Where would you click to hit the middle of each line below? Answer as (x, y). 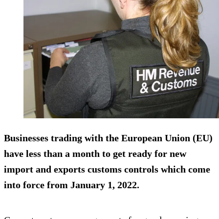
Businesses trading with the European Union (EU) (108, 138)
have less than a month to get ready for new (95, 153)
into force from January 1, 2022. (72, 185)
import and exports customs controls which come (107, 169)
